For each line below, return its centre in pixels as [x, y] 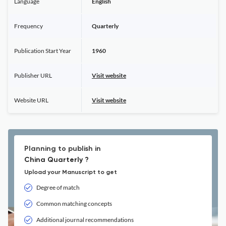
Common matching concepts [74, 204]
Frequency [29, 26]
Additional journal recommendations [85, 220]
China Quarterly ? [56, 160]
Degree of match [58, 187]
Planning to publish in [63, 149]
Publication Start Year [43, 51]
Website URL [31, 100]
